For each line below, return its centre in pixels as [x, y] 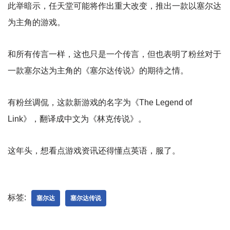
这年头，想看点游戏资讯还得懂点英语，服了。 [94, 151]
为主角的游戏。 [36, 23]
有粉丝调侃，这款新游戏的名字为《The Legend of [100, 103]
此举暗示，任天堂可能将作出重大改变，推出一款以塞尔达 [114, 6]
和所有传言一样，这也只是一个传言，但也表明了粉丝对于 [114, 54]
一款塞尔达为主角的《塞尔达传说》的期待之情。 [98, 71]
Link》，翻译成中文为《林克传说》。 [77, 119]
